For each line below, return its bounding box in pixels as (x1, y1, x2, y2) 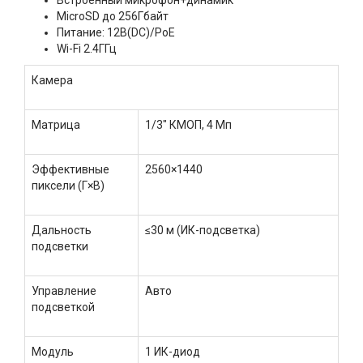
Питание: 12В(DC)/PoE (57, 25, 175, 39)
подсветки (32, 239, 88, 253)
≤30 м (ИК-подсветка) (145, 223, 260, 237)
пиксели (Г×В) (32, 178, 105, 192)
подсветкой (32, 300, 95, 314)
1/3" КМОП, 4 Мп (145, 117, 232, 131)
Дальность (32, 223, 92, 237)
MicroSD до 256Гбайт (57, 9, 169, 23)
